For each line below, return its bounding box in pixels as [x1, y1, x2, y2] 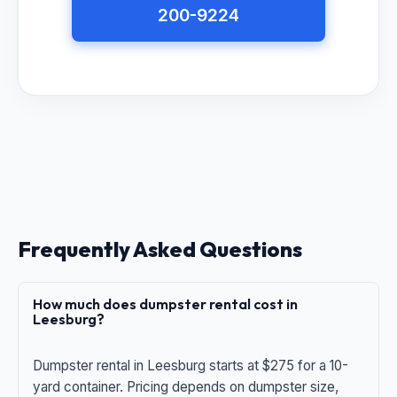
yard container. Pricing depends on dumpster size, [33, 378, 339, 395]
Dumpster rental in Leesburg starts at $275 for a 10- [33, 357, 348, 374]
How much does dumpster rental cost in [33, 295, 298, 313]
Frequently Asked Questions [18, 236, 302, 262]
